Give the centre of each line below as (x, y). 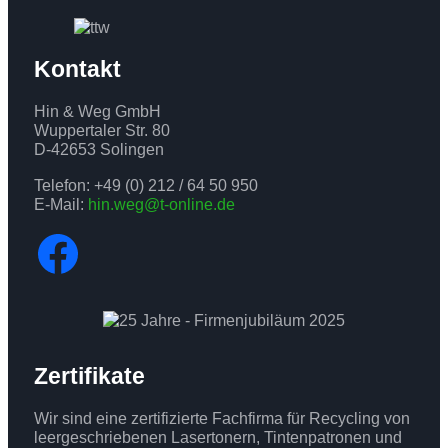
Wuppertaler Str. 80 (101, 130)
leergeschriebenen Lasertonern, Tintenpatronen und (217, 436)
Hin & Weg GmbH (97, 111)
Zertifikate (89, 375)
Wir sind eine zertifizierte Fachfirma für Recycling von (221, 417)
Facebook (138, 252)
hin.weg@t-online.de (161, 203)
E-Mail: (60, 203)
